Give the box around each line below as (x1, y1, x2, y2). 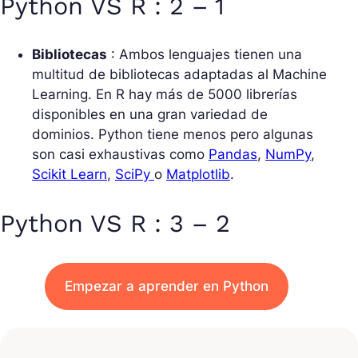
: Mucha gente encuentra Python (101, 324, 318, 341)
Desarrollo (32, 324, 101, 341)
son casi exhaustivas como (32, 146, 209, 163)
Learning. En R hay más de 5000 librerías (32, 86, 297, 103)
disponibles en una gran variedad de (32, 106, 268, 123)
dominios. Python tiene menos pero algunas (32, 126, 313, 143)
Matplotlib (166, 166, 230, 183)
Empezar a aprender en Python (64, 277, 268, 294)
